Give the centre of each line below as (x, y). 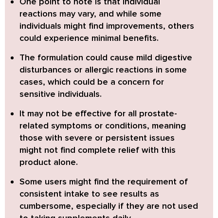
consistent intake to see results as (89, 194)
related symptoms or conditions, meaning (103, 126)
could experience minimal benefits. (89, 38)
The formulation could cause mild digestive (106, 58)
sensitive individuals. (61, 94)
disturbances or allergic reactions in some (103, 70)
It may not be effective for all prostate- (98, 114)
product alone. (49, 162)
